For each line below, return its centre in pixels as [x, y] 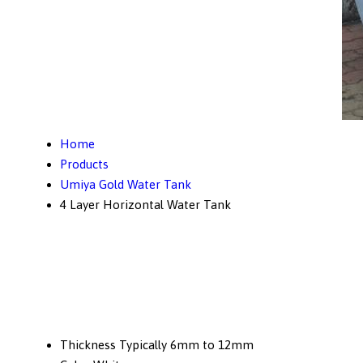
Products [84, 164]
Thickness [88, 345]
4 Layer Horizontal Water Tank [145, 205]
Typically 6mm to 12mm [186, 345]
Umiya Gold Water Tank [126, 184]
